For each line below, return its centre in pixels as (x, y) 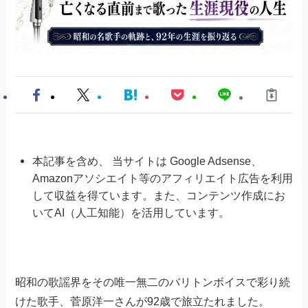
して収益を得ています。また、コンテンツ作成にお (158, 196)
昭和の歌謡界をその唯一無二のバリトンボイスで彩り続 (153, 283)
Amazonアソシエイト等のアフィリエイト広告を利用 (162, 178)
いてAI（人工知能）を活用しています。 (131, 213)
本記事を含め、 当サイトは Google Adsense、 (147, 161)
